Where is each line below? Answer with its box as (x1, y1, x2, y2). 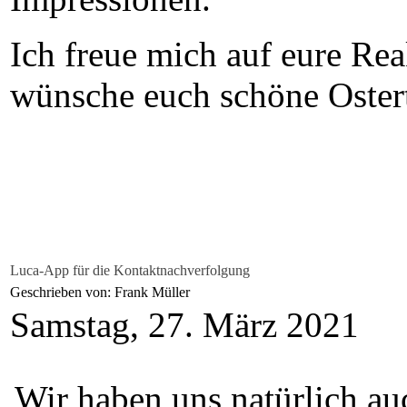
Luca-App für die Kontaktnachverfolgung (10, 263, 250, 278)
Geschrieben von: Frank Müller (10, 284, 194, 300)
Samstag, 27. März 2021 (10, 305, 359, 344)
